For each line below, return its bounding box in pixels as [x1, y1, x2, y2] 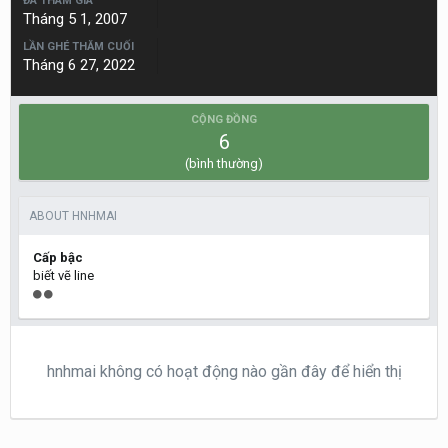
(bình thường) [185, 156, 263, 171]
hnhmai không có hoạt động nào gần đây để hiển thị [46, 362, 402, 381]
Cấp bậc [33, 250, 83, 265]
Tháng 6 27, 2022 [23, 56, 135, 74]
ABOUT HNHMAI [29, 209, 117, 223]
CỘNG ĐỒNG [191, 113, 257, 126]
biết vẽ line [33, 268, 94, 283]
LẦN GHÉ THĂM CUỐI [23, 40, 134, 53]
